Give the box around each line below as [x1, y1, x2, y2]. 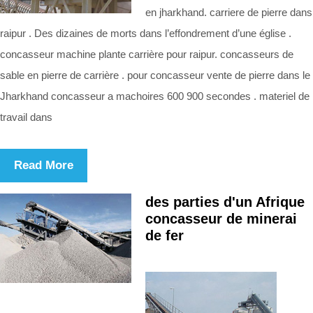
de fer [145, 227, 184, 243]
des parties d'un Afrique [145, 194, 305, 210]
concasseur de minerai [145, 210, 297, 226]
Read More [14, 158, 73, 172]
